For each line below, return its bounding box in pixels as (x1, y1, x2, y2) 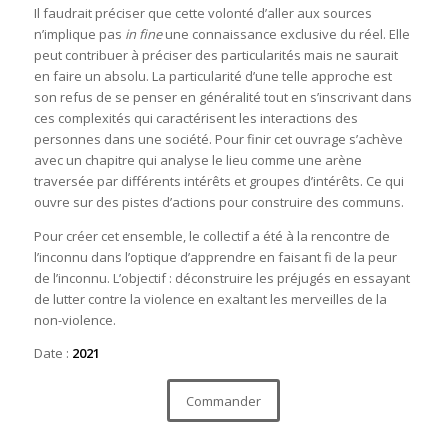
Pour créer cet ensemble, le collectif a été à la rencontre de (33, 226, 390, 245)
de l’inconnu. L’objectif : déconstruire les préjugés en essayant (33, 268, 410, 287)
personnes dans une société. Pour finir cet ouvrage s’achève (33, 130, 403, 149)
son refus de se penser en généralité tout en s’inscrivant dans (33, 88, 412, 107)
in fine (124, 25, 162, 44)
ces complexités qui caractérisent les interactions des (33, 109, 358, 128)
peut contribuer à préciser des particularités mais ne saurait (33, 46, 398, 65)
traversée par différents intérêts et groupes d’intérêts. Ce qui (33, 172, 404, 191)
